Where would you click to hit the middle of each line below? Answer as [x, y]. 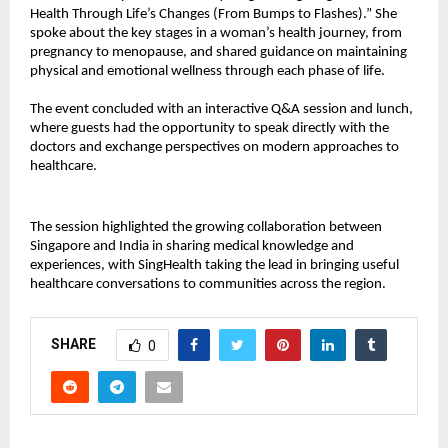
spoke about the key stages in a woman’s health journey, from [216, 34]
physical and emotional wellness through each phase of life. [207, 72]
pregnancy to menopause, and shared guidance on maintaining [218, 53]
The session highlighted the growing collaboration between [206, 228]
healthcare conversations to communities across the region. [208, 285]
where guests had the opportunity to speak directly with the [209, 129]
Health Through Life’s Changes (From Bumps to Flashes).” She [213, 15]
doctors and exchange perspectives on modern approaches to [214, 148]
